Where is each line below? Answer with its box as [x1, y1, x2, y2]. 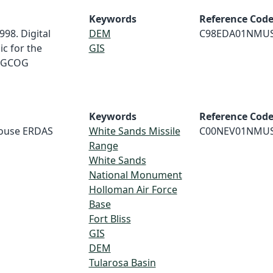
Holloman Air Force [88, 183, 177, 196]
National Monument [88, 168, 182, 182]
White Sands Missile [88, 124, 180, 138]
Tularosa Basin [88, 256, 156, 269]
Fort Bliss [88, 212, 131, 225]
